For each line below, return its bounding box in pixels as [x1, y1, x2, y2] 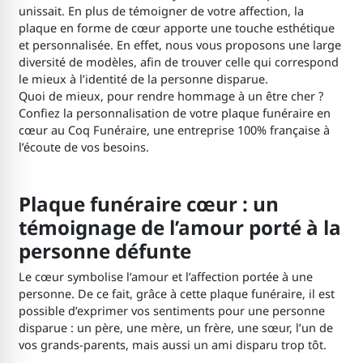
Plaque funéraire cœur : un [18, 190, 279, 217]
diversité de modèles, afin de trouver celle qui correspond [18, 54, 339, 70]
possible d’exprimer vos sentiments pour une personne [18, 303, 325, 319]
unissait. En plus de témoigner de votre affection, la [18, 3, 304, 19]
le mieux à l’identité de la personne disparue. [18, 71, 268, 88]
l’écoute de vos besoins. [18, 139, 149, 156]
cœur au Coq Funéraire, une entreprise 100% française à [18, 122, 330, 139]
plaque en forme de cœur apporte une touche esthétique [18, 20, 335, 36]
